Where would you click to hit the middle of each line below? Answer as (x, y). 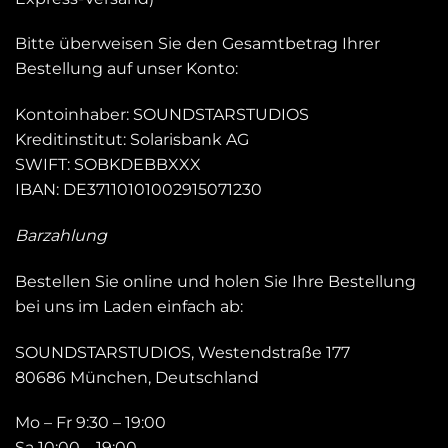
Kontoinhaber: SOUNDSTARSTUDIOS (162, 115)
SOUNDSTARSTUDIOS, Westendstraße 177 (182, 352)
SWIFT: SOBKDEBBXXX (108, 165)
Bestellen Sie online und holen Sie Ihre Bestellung (215, 281)
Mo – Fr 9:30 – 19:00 (90, 423)
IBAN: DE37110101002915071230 (138, 190)
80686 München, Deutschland (137, 377)
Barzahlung (61, 235)
